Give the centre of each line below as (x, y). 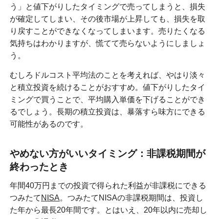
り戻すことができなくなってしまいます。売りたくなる (108, 31)
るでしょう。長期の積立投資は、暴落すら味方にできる (108, 112)
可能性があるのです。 (49, 124)
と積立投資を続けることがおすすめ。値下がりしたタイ (108, 88)
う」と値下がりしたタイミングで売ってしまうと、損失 (108, 7)
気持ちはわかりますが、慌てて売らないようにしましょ (108, 44)
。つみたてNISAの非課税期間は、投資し (131, 198)
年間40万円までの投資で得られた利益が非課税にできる (108, 186)
